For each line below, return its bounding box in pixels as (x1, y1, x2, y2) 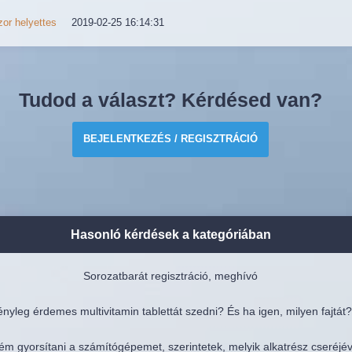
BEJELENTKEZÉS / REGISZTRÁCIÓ (83, 133, 258, 145)
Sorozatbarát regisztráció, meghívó (83, 269, 258, 282)
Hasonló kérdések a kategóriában (70, 227, 271, 241)
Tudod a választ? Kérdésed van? (19, 88, 323, 111)
